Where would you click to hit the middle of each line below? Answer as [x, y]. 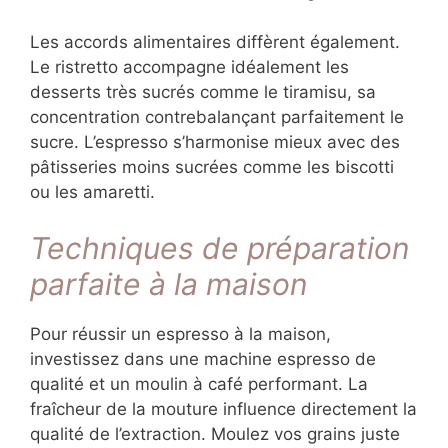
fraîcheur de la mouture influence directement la [223, 409]
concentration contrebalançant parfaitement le [217, 116]
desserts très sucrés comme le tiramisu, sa [203, 91]
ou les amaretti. [92, 191]
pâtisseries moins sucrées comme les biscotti [212, 166]
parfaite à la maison [169, 284]
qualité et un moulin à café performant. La [199, 384]
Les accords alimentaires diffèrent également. [215, 41]
